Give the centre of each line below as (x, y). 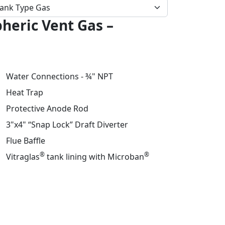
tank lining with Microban (94, 156)
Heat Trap (25, 92)
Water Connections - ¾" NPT (60, 76)
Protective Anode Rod (47, 108)
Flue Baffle (26, 140)
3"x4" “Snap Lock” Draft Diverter (67, 124)
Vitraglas (23, 156)
